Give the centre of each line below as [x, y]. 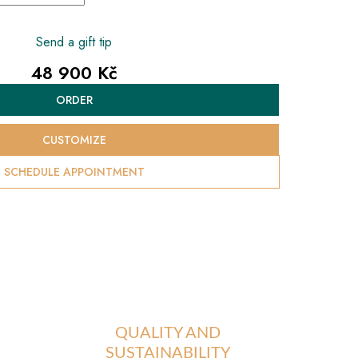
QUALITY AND [167, 334]
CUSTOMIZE [74, 139]
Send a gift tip [74, 42]
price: [46, 119]
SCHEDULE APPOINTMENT [74, 171]
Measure [54, 95]
